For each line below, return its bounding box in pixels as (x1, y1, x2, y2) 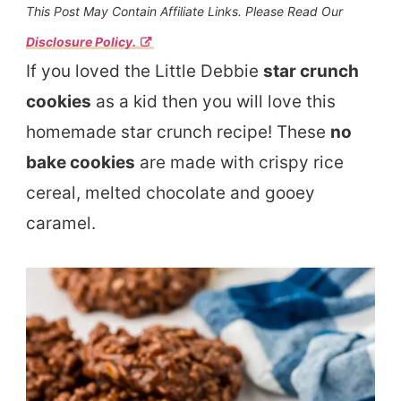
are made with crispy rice (135, 151, 344, 173)
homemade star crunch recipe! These (26, 121, 330, 142)
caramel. (26, 212, 100, 234)
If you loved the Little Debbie (26, 60, 263, 81)
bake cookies (26, 151, 135, 173)
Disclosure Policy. (26, 33, 136, 49)
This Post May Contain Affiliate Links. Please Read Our (26, 3, 343, 19)
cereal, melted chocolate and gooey (26, 182, 315, 203)
